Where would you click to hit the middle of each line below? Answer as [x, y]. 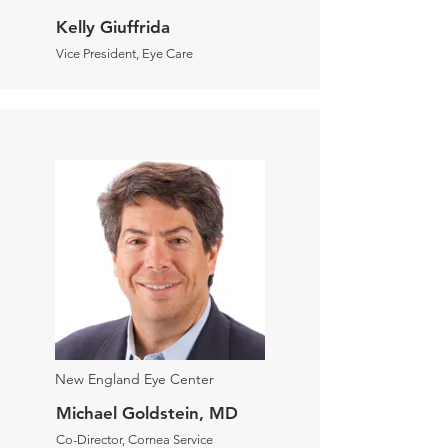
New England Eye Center [136, 379]
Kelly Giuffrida [113, 27]
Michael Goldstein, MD [147, 413]
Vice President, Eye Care [124, 53]
